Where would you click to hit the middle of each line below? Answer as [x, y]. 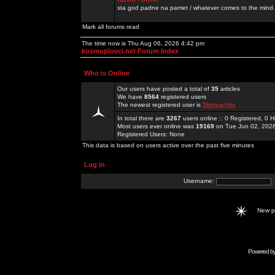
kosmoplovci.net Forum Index [130, 51]
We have [131, 97]
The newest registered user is [160, 105]
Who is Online [107, 73]
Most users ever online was [157, 126]
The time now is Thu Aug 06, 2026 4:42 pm [143, 43]
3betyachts [219, 105]
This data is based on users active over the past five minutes [168, 145]
